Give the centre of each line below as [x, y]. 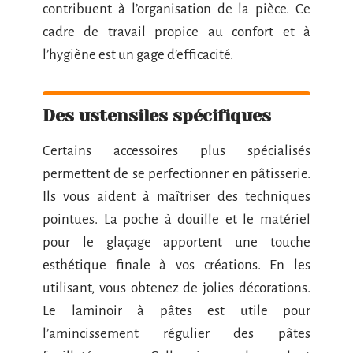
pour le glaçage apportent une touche [176, 242]
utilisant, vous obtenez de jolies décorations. [176, 288]
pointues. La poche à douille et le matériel [176, 219]
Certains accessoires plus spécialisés [176, 150]
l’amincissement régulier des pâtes [176, 333]
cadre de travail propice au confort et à [176, 32]
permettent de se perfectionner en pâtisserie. [176, 173]
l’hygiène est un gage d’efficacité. [138, 54]
